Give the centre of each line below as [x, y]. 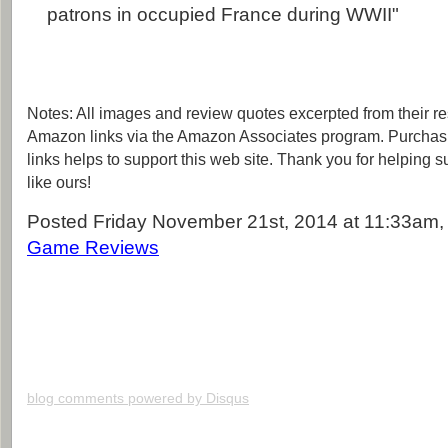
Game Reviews [93, 248]
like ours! [59, 183]
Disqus [227, 398]
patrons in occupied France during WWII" [223, 15]
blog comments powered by [116, 398]
